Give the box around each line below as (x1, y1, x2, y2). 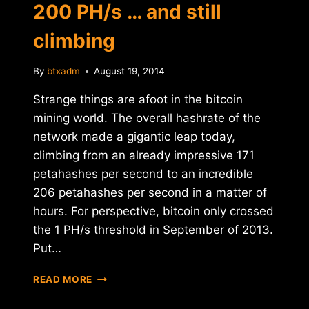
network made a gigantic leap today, (33, 130, 235, 144)
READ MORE (33, 274, 93, 286)
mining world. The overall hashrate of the (33, 111, 261, 126)
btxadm (47, 66, 81, 77)
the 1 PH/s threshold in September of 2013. (33, 223, 273, 237)
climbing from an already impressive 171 (33, 148, 255, 163)
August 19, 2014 (94, 66, 166, 77)
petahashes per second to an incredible (33, 167, 253, 181)
